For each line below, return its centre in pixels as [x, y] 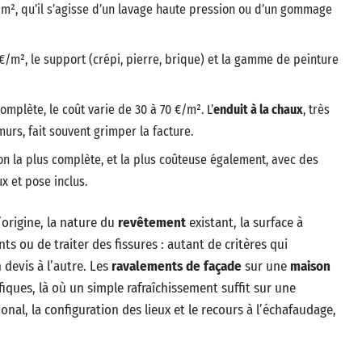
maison [310, 266]
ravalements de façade [177, 266]
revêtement [152, 223]
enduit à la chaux [258, 109]
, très [316, 109]
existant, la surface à [244, 223]
